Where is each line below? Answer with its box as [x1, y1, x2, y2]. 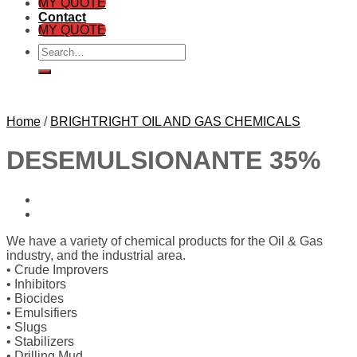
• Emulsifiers [6, 305, 77, 320]
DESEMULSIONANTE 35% [6, 146, 320, 175]
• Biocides [6, 291, 64, 305]
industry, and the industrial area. [6, 248, 186, 262]
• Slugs [6, 320, 47, 334]
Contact [38, 10, 86, 24]
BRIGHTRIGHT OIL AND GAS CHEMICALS [50, 115, 300, 128]
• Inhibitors [6, 277, 66, 291]
